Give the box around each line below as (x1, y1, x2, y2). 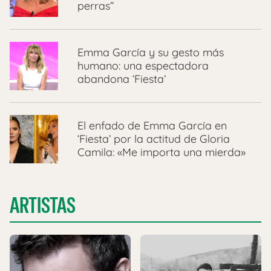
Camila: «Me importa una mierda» (77, 145, 246, 160)
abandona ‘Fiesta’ (77, 72, 166, 87)
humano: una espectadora (77, 59, 209, 73)
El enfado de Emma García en (77, 119, 227, 133)
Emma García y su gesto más (77, 45, 224, 60)
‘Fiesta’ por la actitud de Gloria (77, 132, 230, 146)
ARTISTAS (10, 191, 76, 220)
